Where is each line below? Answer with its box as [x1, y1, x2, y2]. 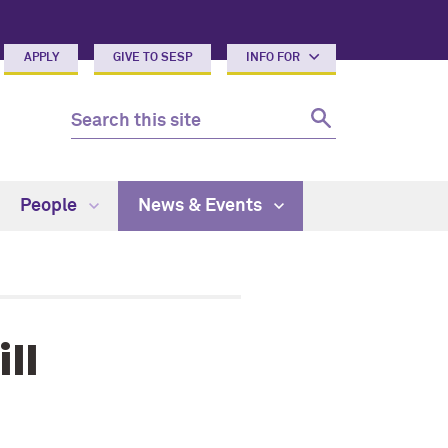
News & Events [137, 197, 266, 215]
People [19, 197, 81, 215]
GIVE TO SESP [113, 52, 193, 64]
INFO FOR [246, 52, 304, 64]
